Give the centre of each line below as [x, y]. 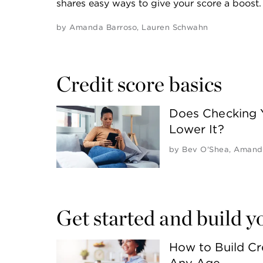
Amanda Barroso [103, 28]
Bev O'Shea [206, 150]
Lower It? [196, 129]
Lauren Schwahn [175, 28]
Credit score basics [139, 84]
